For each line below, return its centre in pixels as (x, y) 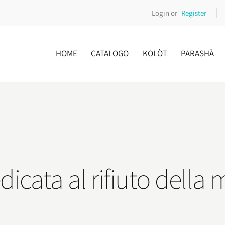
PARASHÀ (197, 53)
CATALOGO (110, 53)
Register (194, 13)
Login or (165, 13)
